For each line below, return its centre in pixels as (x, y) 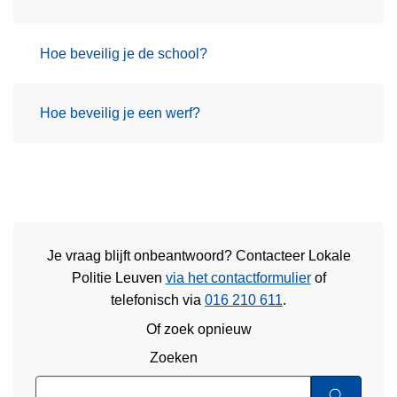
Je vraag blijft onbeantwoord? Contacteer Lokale (198, 256)
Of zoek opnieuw (198, 329)
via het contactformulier (238, 278)
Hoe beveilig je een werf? (120, 113)
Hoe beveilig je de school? (124, 53)
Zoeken (173, 358)
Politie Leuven (118, 278)
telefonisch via (158, 300)
